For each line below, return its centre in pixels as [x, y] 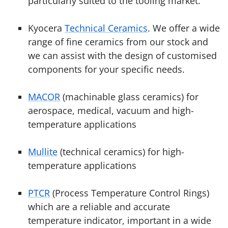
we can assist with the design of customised [122, 56]
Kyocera [46, 28]
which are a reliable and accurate [99, 207]
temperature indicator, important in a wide [120, 221]
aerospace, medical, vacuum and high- [111, 111]
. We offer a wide [184, 28]
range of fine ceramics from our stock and [118, 42]
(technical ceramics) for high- [121, 152]
